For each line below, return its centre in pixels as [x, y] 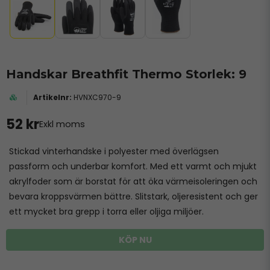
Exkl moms [62, 124]
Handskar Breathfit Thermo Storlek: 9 [126, 74]
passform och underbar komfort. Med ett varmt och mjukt [133, 166]
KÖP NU [135, 240]
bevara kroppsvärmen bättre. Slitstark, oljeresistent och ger [133, 196]
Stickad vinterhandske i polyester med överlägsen [114, 151]
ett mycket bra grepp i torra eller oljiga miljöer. [106, 212]
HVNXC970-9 [97, 97]
